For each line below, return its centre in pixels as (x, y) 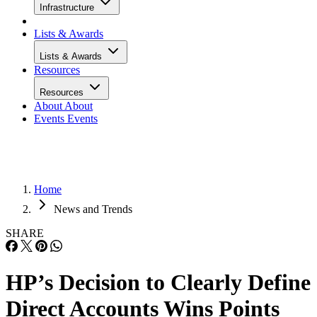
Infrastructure (68, 7)
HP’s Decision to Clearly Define (158, 283)
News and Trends (93, 209)
